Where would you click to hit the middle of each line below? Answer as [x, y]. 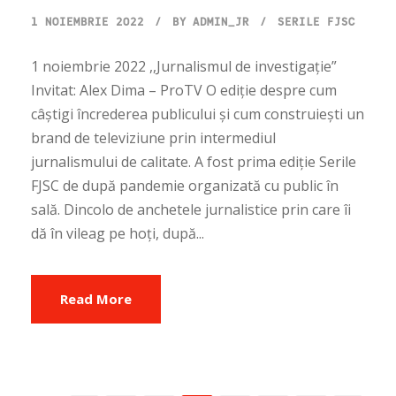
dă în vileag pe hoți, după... [118, 233]
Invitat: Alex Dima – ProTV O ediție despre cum [184, 90]
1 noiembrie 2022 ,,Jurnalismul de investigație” [184, 66]
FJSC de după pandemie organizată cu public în [185, 185]
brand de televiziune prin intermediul [153, 137]
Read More [96, 298]
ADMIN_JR [221, 21]
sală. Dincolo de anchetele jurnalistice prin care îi [191, 209]
